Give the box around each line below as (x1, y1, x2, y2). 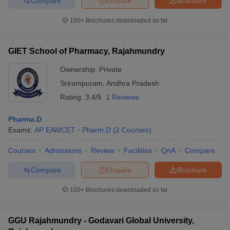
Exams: (8, 126, 34, 134)
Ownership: (60, 65, 99, 73)
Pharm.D (82, 126, 111, 134)
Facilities (124, 146, 152, 155)
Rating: (60, 93, 85, 101)
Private (99, 65, 122, 73)
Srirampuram (60, 79, 103, 87)
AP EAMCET (34, 126, 75, 134)
